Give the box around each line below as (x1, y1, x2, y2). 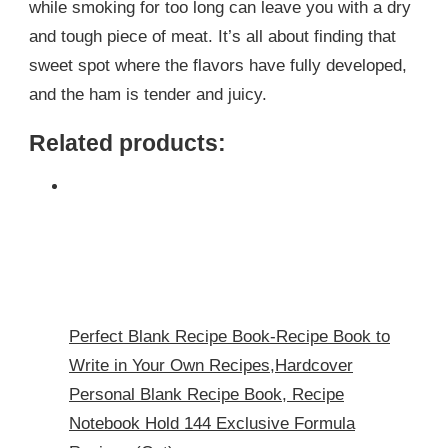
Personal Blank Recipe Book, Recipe (69, 384, 344, 404)
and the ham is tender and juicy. (29, 84, 267, 104)
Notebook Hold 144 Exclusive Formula (69, 413, 355, 433)
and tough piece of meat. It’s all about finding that (29, 26, 396, 46)
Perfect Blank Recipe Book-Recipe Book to (69, 326, 390, 346)
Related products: (29, 129, 226, 156)
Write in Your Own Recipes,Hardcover (69, 355, 353, 375)
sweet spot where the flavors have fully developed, (29, 55, 407, 75)
